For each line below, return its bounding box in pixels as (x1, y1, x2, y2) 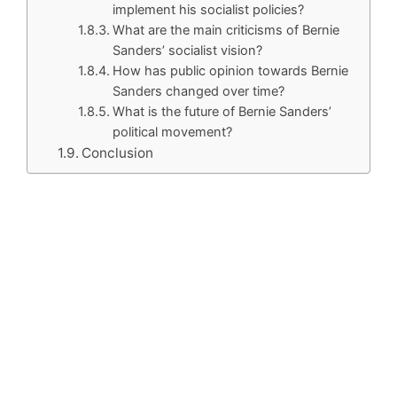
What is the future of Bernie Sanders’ (113, 104, 332, 120)
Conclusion (82, 144, 154, 161)
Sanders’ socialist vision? (113, 43, 263, 58)
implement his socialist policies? (113, 2, 305, 18)
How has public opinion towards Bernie (113, 63, 349, 79)
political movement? (113, 124, 233, 140)
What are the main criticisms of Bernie (113, 22, 340, 38)
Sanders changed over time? (113, 83, 285, 99)
